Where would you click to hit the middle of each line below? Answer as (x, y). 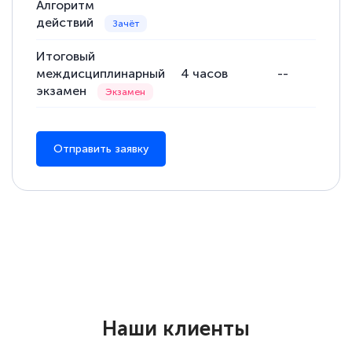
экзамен (63, 90)
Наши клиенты (176, 329)
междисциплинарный (101, 73)
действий (67, 22)
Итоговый (66, 56)
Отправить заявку (101, 148)
